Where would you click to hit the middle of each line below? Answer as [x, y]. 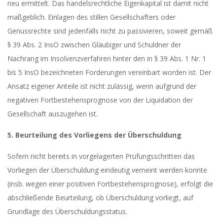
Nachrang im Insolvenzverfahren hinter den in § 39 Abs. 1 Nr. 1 [107, 58]
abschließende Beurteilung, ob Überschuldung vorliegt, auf [100, 198]
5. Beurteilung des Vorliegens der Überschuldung [94, 135]
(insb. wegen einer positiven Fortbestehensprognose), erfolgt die [110, 184]
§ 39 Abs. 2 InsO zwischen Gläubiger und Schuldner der [94, 45]
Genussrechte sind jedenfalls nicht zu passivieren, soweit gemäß [110, 31]
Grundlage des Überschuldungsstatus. [67, 211]
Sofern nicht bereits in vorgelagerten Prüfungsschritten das [101, 156]
